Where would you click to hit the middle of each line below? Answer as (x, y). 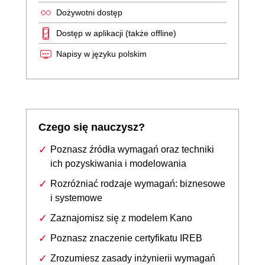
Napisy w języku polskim (101, 54)
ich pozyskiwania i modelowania (118, 163)
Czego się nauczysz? (92, 127)
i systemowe (76, 198)
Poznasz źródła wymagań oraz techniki (132, 149)
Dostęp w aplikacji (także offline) (116, 33)
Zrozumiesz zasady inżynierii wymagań (133, 258)
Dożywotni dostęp (89, 12)
